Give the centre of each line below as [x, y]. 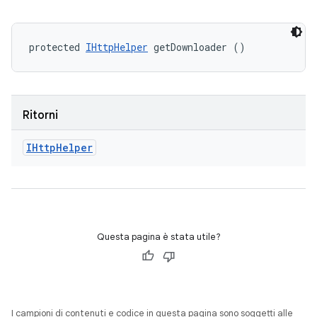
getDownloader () [197, 47]
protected [57, 47]
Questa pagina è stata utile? [158, 237]
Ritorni [40, 115]
